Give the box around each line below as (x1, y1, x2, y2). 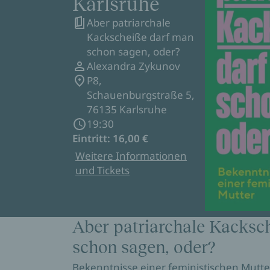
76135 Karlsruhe (87, 102, 167, 116)
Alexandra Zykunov (87, 59, 180, 73)
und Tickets (75, 163, 130, 177)
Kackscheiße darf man (87, 30, 194, 44)
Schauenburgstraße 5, (87, 88, 195, 102)
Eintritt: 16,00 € (72, 131, 148, 145)
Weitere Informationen (75, 149, 187, 163)
